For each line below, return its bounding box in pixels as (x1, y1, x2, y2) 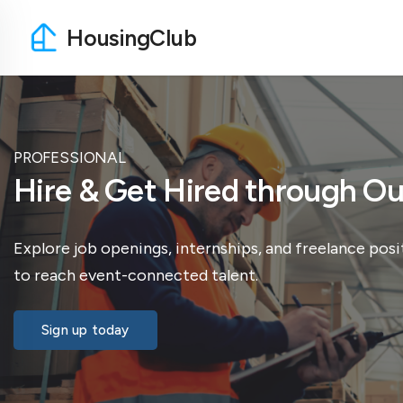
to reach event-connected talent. (13, 265, 258, 285)
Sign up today (41, 322, 130, 338)
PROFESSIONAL (13, 148, 126, 166)
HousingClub (67, 23, 197, 51)
